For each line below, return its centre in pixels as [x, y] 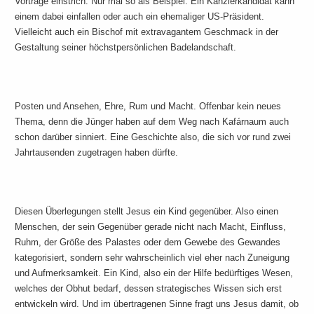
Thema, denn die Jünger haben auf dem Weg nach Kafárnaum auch [152, 122]
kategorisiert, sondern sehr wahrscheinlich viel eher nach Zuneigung [152, 258]
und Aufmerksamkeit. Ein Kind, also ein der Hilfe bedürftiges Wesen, [154, 273]
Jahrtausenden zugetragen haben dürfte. [97, 152]
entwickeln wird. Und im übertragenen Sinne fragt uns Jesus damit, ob [157, 304]
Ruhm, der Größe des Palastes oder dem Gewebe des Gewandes [148, 242]
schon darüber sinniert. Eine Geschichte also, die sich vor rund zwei [153, 137]
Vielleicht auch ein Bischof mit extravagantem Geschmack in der [147, 32]
